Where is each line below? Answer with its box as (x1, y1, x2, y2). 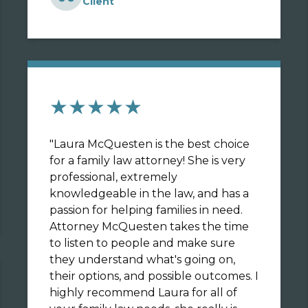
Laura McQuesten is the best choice (54, 137, 250, 151)
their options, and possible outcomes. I (49, 269, 258, 283)
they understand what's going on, (49, 253, 235, 266)
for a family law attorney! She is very (49, 154, 245, 167)
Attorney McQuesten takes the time (49, 220, 249, 233)
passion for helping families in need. (49, 203, 243, 217)
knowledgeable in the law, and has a (49, 187, 249, 200)
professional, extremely (49, 170, 177, 184)
